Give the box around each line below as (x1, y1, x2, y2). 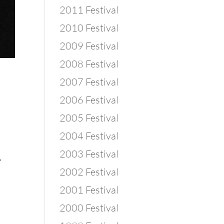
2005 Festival (59, 111, 119, 124)
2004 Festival (59, 129, 119, 142)
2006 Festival (59, 93, 119, 106)
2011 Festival (59, 3, 119, 16)
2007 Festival (59, 75, 119, 88)
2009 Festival (59, 39, 119, 52)
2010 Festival (59, 21, 119, 34)
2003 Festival (59, 147, 119, 160)
